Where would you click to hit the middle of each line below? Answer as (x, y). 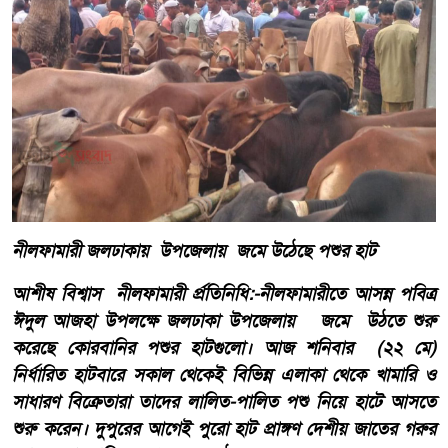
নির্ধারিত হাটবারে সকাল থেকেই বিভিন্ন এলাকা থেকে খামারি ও (224, 374)
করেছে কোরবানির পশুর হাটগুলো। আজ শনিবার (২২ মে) (224, 347)
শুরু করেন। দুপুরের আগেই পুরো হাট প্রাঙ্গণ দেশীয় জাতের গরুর (224, 428)
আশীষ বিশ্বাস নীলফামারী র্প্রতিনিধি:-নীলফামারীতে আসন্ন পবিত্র (224, 293)
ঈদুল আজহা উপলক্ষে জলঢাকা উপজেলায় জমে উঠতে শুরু (224, 320)
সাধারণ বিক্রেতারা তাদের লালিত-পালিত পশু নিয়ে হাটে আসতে (224, 401)
